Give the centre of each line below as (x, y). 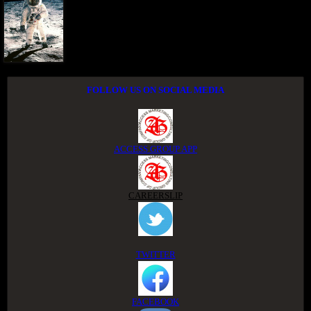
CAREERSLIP (155, 196)
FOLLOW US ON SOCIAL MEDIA (155, 90)
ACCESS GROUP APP (155, 149)
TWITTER (155, 255)
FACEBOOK (155, 302)
